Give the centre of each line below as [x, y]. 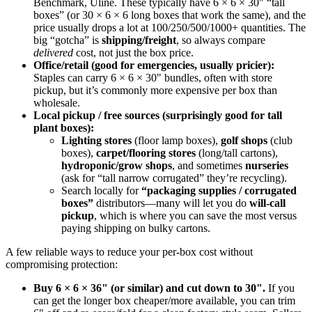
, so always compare [221, 40]
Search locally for [101, 190]
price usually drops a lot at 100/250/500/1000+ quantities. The [170, 27]
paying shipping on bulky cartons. [136, 228]
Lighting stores [96, 140]
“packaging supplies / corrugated [219, 190]
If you [280, 288]
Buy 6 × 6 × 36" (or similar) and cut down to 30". [149, 288]
